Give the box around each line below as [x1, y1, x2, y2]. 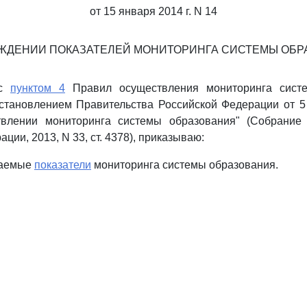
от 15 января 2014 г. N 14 [90, 5, 217, 17]
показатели [34, 159, 91, 171]
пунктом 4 [10, 82, 65, 94]
